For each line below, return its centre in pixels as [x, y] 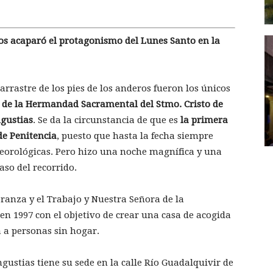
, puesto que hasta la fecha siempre [135, 136]
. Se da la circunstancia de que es [107, 120]
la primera [204, 120]
